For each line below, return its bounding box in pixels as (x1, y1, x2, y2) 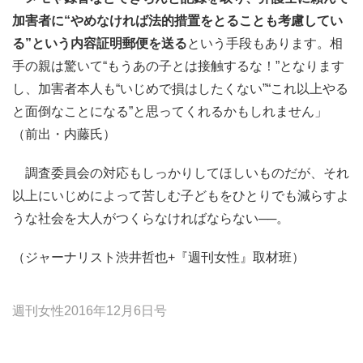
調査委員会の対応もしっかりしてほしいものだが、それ (12, 166, 349, 180)
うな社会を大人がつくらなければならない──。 (12, 211, 289, 225)
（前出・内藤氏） (12, 127, 116, 141)
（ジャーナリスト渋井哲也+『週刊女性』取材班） (12, 250, 305, 264)
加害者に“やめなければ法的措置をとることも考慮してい (12, 14, 343, 28)
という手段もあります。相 (187, 36, 343, 50)
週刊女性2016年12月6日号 (12, 304, 167, 318)
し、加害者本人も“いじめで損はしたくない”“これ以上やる (12, 82, 348, 96)
